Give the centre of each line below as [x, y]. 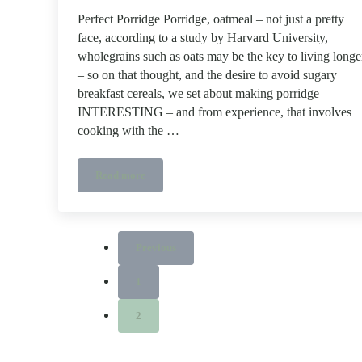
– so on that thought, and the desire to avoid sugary [207, 76]
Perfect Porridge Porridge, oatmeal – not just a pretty [211, 20]
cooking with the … [128, 131]
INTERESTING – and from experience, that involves [215, 113]
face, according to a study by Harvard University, [203, 38]
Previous [156, 248]
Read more [120, 176]
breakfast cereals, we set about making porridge [198, 94]
